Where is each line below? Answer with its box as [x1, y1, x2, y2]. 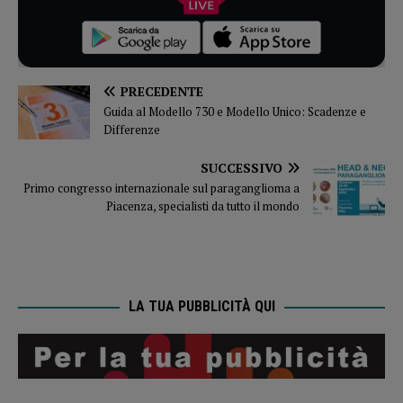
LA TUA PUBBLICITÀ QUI [128, 297, 275, 315]
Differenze [103, 121, 160, 138]
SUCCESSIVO [201, 158, 282, 176]
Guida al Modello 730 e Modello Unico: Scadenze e [103, 103, 366, 120]
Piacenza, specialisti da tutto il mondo [106, 197, 300, 214]
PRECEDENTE [121, 82, 203, 100]
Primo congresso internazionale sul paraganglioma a [23, 179, 300, 196]
